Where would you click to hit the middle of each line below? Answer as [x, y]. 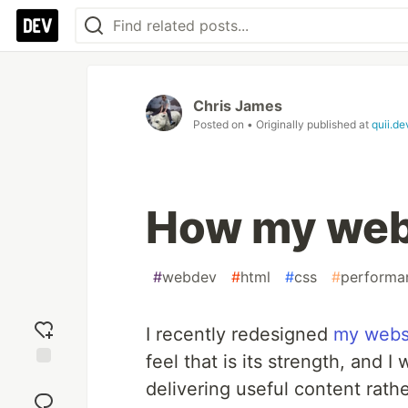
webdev [189, 277]
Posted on [220, 124]
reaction [44, 394]
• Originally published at [309, 124]
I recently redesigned [240, 334]
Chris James [238, 106]
